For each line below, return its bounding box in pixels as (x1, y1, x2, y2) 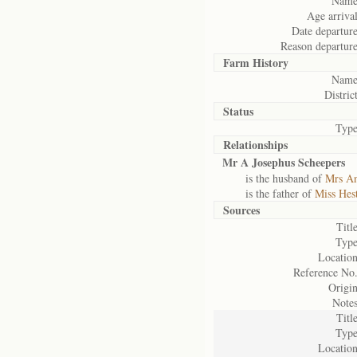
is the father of (222, 186, 315, 201)
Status (223, 103, 253, 120)
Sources (223, 202, 260, 218)
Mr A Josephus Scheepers (222, 154, 345, 171)
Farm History (223, 54, 288, 71)
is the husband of (222, 171, 325, 186)
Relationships (223, 136, 288, 153)
